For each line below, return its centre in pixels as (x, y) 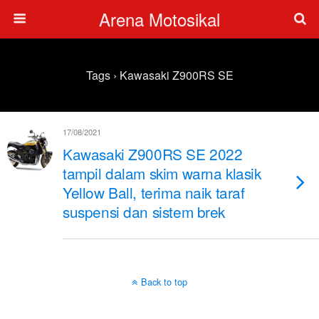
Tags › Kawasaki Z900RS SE (159, 75)
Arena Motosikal (159, 19)
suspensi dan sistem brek (144, 211)
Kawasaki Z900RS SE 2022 (153, 154)
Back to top (164, 282)
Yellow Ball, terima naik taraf (154, 192)
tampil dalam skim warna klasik (162, 173)
